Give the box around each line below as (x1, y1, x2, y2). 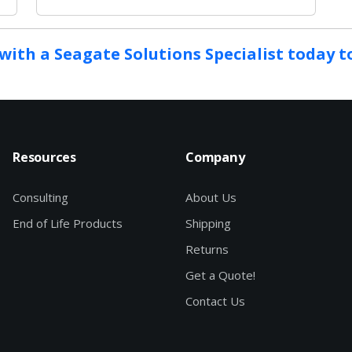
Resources (13, 148, 76, 167)
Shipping (185, 215, 231, 232)
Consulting (13, 189, 68, 206)
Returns (185, 241, 229, 258)
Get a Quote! (185, 267, 255, 284)
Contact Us (185, 293, 245, 310)
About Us (185, 189, 236, 206)
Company (185, 148, 245, 167)
